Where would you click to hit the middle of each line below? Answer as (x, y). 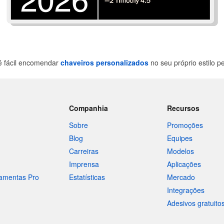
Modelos (181, 151)
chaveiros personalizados (104, 62)
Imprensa (84, 164)
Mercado (181, 177)
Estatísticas (87, 177)
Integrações (186, 190)
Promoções (185, 125)
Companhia (88, 108)
